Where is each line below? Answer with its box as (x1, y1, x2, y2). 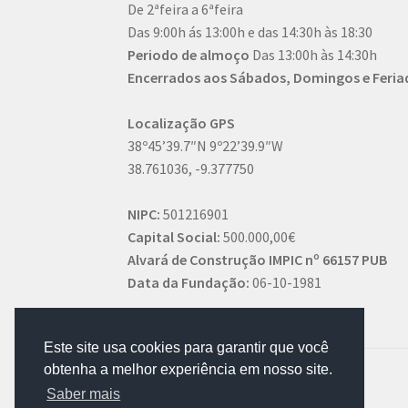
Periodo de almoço (127, 46, 250, 65)
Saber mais (46, 386, 121, 403)
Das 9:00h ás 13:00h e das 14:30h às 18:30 (127, 23, 373, 42)
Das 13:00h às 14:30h (250, 46, 378, 65)
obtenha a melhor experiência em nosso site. (44, 362, 332, 378)
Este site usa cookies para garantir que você (44, 340, 329, 356)
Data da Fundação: (127, 273, 250, 292)
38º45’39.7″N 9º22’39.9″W (127, 137, 284, 156)
